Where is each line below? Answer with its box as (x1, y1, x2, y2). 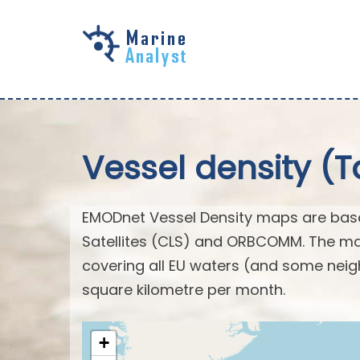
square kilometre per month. (82, 279, 285, 300)
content (31, 84, 79, 100)
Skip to (31, 35, 76, 51)
